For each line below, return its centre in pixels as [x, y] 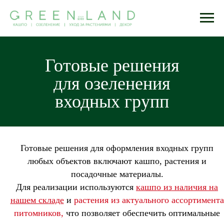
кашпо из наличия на [177, 187]
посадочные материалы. [117, 174]
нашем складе [37, 200]
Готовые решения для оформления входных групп [117, 148]
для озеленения [112, 82]
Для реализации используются [76, 187]
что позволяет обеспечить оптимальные [142, 213]
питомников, [39, 213]
